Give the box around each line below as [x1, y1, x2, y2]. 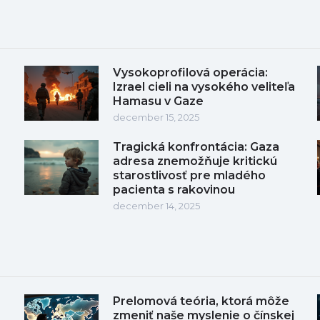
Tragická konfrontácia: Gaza [113, 139, 279, 154]
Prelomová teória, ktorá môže [113, 294, 289, 308]
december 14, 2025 [113, 199, 200, 211]
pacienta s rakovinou [113, 182, 235, 196]
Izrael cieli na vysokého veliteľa [113, 79, 295, 94]
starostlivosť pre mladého [113, 168, 266, 182]
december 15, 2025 [113, 111, 199, 123]
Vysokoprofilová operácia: [113, 65, 268, 79]
